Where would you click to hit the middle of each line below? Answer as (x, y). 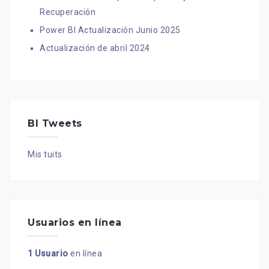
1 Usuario (48, 254)
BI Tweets (55, 124)
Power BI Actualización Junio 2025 (110, 30)
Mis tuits (45, 155)
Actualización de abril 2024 (95, 48)
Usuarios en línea (75, 223)
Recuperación (68, 12)
